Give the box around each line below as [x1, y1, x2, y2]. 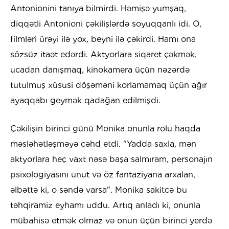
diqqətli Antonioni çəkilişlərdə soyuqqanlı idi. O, [10, 19, 201, 29]
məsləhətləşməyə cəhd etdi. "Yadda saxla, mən [10, 139, 196, 149]
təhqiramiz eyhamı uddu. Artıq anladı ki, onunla [10, 200, 200, 211]
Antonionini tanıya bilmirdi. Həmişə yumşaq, [10, 4, 186, 14]
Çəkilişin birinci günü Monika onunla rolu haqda [10, 124, 200, 134]
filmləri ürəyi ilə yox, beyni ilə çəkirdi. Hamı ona [10, 34, 196, 44]
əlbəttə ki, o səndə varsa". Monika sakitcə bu [10, 185, 187, 195]
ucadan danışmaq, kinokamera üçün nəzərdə [10, 65, 190, 75]
